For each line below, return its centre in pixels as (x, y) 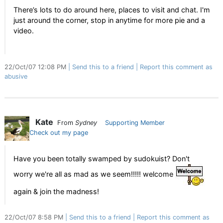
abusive (16, 76)
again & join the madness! (56, 191)
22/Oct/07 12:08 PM (36, 67)
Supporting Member (135, 123)
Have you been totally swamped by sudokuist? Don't (102, 159)
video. (24, 31)
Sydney (86, 123)
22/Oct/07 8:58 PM (35, 217)
